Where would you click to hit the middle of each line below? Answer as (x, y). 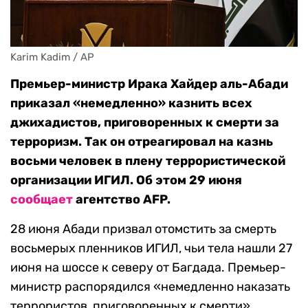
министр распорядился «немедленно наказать (150, 287)
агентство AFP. (122, 200)
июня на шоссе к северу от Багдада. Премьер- (148, 268)
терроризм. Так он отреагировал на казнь (142, 142)
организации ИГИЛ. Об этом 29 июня (126, 180)
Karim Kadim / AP (52, 57)
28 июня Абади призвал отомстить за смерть (143, 229)
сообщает (42, 200)
